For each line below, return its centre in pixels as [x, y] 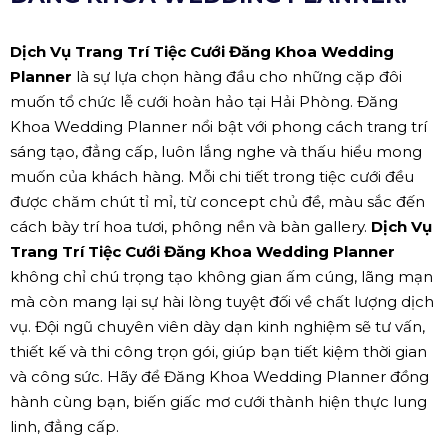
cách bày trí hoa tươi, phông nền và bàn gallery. [190, 226]
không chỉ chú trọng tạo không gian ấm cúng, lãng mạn [221, 276]
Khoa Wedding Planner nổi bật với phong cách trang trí [218, 126]
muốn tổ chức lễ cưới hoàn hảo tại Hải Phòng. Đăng [204, 101]
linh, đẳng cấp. [64, 426]
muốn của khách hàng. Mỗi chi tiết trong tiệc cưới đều [212, 176]
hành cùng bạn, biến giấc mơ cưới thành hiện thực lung [218, 401]
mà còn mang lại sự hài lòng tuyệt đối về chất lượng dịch [222, 301]
